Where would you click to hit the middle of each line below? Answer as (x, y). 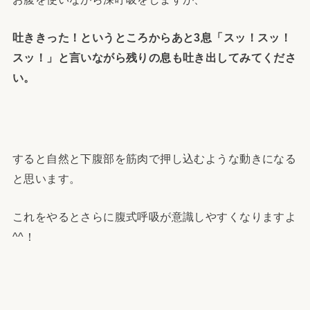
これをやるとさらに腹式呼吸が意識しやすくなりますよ (154, 216)
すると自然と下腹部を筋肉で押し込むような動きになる (154, 158)
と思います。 (46, 178)
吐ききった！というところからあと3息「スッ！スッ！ (152, 38)
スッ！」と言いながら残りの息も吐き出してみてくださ (154, 58)
